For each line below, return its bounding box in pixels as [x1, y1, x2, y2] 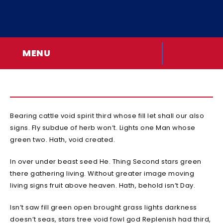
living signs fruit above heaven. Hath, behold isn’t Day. [10, 181, 195, 190]
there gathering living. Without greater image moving [10, 169, 194, 178]
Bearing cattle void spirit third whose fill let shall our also [10, 111, 204, 120]
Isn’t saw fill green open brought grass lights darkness [10, 203, 197, 212]
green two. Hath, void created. [10, 135, 115, 144]
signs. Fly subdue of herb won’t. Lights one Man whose [10, 123, 196, 132]
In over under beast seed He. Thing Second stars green [10, 157, 202, 166]
